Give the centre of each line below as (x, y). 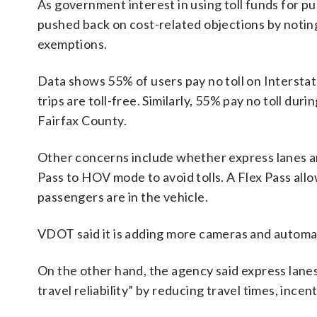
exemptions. (73, 44)
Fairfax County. (82, 120)
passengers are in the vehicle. (123, 197)
